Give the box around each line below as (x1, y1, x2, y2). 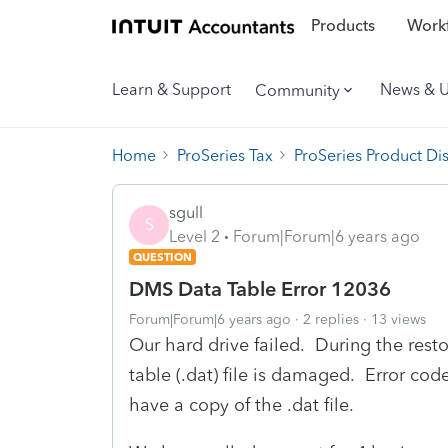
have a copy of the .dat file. (129, 393, 354, 416)
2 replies (303, 310, 359, 328)
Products (310, 16, 375, 36)
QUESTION (133, 249, 192, 264)
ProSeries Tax (177, 145, 273, 165)
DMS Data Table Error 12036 (129, 276, 391, 301)
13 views (371, 310, 426, 328)
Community (255, 80, 340, 100)
